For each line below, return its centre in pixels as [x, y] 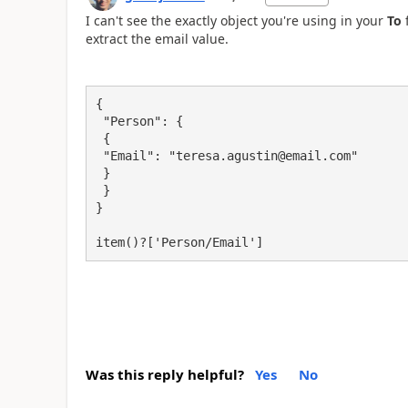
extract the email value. [157, 38]
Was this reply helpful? [164, 374]
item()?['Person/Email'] [179, 242]
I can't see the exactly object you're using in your [236, 20]
